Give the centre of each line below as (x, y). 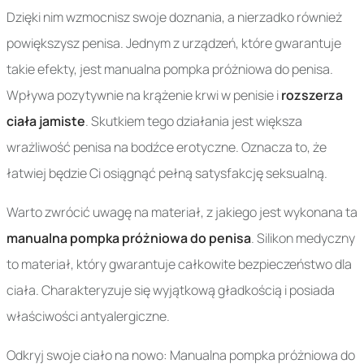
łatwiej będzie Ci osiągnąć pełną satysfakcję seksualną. (167, 173)
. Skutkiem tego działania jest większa (194, 121)
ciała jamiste (46, 121)
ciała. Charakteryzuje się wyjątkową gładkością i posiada (171, 290)
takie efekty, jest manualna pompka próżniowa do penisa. (170, 69)
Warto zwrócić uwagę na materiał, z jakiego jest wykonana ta (182, 212)
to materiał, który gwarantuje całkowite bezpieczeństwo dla (179, 264)
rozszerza (312, 95)
